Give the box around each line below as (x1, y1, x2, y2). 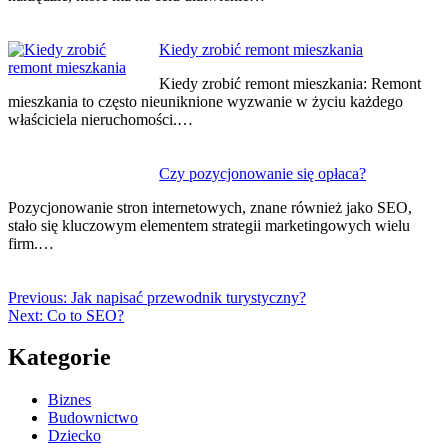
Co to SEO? (47, 306, 124, 324)
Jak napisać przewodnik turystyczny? (71, 288, 306, 306)
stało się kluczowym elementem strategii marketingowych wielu (8, 216, 410, 234)
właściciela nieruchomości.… (8, 110, 193, 128)
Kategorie (8, 344, 111, 371)
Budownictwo (48, 409, 138, 427)
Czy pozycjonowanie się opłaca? (159, 164, 367, 182)
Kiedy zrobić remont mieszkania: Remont (159, 74, 422, 92)
